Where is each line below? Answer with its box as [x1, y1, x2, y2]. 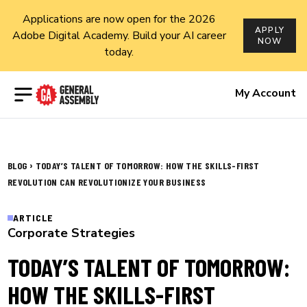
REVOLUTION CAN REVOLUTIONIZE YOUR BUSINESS [7, 176, 206, 188]
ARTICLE [12, 212, 53, 223]
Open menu [23, 82, 77, 97]
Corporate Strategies [7, 225, 135, 241]
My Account [235, 86, 296, 101]
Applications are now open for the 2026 [22, 12, 216, 27]
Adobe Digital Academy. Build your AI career [12, 28, 226, 43]
